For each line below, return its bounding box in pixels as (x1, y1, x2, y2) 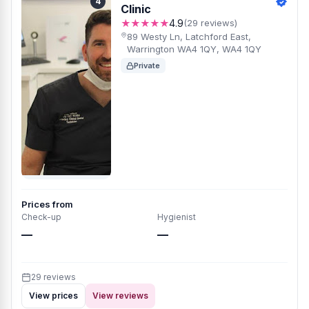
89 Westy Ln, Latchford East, (126, 31, 251, 42)
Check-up (21, 212, 61, 222)
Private (134, 61, 160, 70)
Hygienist (157, 212, 196, 222)
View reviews (92, 290, 148, 301)
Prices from (21, 199, 73, 210)
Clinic (121, 2, 151, 16)
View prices (29, 290, 78, 301)
